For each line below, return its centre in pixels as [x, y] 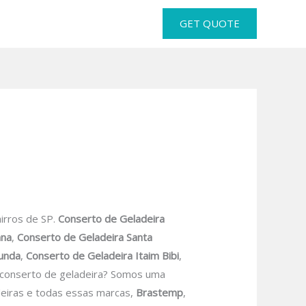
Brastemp [160, 293]
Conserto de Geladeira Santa [85, 237]
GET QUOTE [210, 24]
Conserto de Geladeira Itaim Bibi [103, 256]
